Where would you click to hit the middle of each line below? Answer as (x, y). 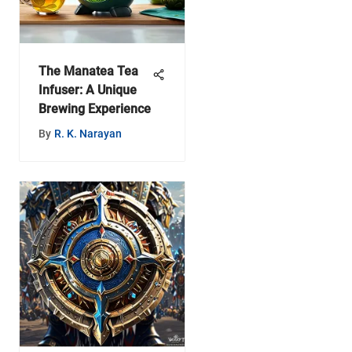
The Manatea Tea (88, 71)
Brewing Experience (94, 108)
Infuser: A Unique (87, 90)
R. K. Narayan (88, 133)
